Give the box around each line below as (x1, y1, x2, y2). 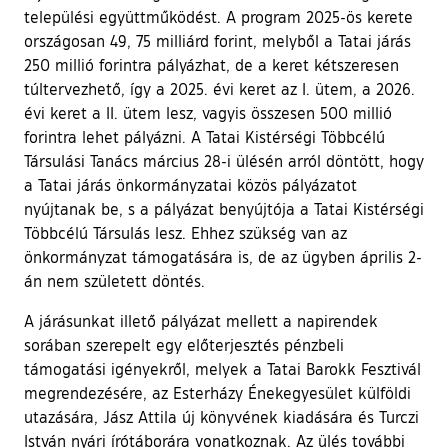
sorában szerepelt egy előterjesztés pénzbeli (24, 334, 344, 355)
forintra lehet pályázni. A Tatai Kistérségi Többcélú (24, 126, 385, 147)
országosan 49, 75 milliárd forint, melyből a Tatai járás (24, 30, 411, 51)
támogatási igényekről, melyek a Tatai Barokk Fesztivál (24, 358, 421, 379)
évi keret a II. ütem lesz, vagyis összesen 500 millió (24, 102, 392, 123)
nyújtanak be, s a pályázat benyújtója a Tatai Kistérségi (24, 198, 424, 219)
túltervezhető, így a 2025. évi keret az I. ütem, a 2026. (24, 78, 415, 99)
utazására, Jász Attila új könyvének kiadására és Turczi (24, 406, 419, 427)
